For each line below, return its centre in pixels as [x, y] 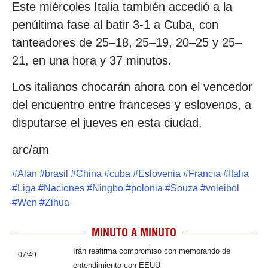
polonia [147, 188]
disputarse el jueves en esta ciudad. [107, 123]
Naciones [64, 188]
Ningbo [108, 188]
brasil [57, 174]
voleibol [223, 188]
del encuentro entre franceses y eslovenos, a [132, 105]
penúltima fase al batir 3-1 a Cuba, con [115, 24]
